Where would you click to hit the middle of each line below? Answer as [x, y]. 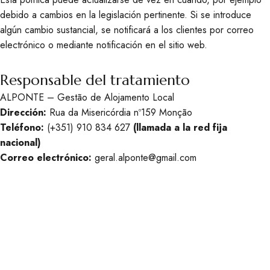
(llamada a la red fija [180, 127]
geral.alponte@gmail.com [146, 158]
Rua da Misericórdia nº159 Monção [119, 112]
